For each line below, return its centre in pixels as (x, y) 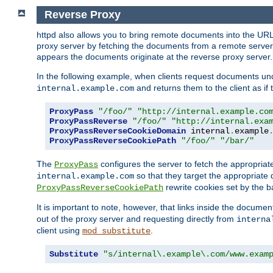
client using (59, 230)
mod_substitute (116, 231)
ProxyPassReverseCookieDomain (118, 131)
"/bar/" (237, 140)
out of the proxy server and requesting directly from (136, 218)
